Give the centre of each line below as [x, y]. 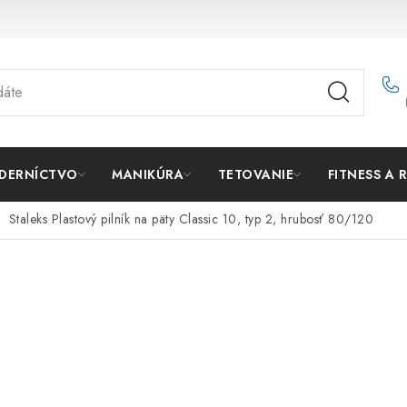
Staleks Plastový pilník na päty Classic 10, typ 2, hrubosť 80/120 [191, 219]
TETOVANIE [255, 174]
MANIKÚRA [148, 174]
